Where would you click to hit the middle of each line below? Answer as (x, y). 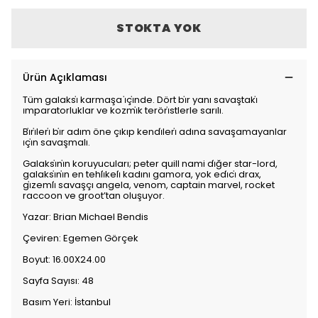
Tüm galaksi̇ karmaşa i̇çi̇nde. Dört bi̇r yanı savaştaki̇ (140, 100)
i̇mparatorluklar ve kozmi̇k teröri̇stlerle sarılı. (123, 110)
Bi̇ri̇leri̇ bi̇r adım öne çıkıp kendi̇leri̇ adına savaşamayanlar (155, 132)
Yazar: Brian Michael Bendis (86, 217)
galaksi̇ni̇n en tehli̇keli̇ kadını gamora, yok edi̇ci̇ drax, (142, 174)
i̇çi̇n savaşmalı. (56, 142)
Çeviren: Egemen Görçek (81, 238)
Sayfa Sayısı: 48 (58, 281)
